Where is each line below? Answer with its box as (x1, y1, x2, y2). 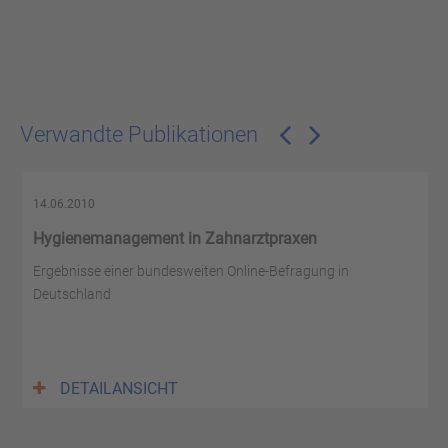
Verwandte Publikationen (20, 121, 263, 147)
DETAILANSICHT (60, 378, 178, 398)
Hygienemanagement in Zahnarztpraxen (33, 228, 317, 248)
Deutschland (33, 285, 111, 302)
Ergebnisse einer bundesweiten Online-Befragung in (33, 262, 349, 279)
